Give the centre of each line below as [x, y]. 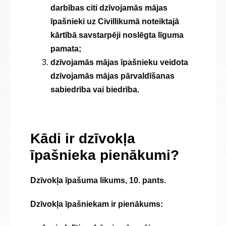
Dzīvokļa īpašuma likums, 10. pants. [98, 180]
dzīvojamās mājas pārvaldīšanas [112, 76]
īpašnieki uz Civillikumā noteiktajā [115, 21]
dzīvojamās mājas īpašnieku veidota [119, 62]
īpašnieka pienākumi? [105, 155]
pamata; [66, 49]
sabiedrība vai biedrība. [95, 90]
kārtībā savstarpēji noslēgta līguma [117, 35]
